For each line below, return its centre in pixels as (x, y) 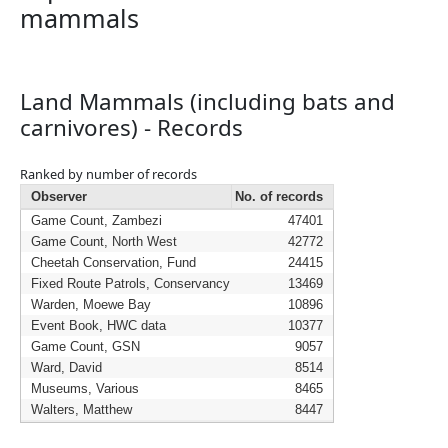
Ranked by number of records (108, 174)
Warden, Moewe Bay (91, 304)
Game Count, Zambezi (96, 220)
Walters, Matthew (81, 409)
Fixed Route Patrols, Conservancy (130, 283)
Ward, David (66, 367)
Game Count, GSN (85, 346)
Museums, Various (85, 388)
